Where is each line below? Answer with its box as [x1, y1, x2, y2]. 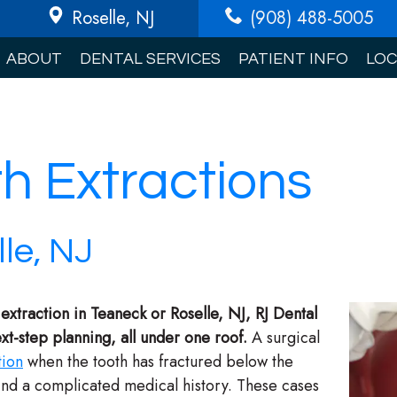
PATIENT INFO [237, 51, 348, 67]
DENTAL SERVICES [79, 51, 221, 67]
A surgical [247, 326, 320, 349]
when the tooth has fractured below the [23, 350, 293, 373]
